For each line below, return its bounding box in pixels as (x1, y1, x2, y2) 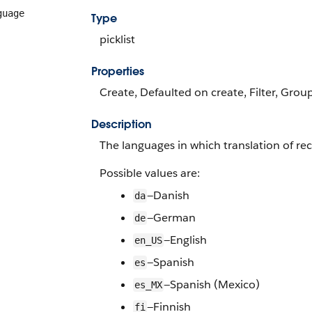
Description (91, 117, 152, 132)
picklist (100, 32, 135, 47)
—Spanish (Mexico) (164, 277, 260, 292)
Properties (91, 64, 144, 79)
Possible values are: (100, 166, 200, 180)
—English (164, 233, 207, 247)
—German (147, 210, 196, 225)
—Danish (147, 188, 189, 203)
